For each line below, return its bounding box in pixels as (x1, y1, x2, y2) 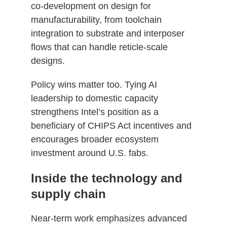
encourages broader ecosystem (30, 134, 159, 144)
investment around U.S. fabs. (30, 147, 148, 158)
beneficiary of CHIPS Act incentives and (30, 120, 192, 131)
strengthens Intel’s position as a (30, 106, 159, 117)
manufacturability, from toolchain (30, 14, 162, 25)
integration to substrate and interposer (30, 28, 184, 39)
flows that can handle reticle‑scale (30, 42, 168, 52)
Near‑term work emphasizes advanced (30, 213, 187, 223)
